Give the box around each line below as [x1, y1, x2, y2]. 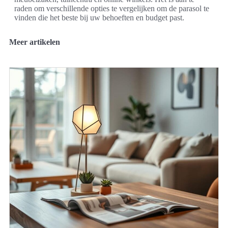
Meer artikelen [9, 38, 60, 46]
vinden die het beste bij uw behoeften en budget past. [14, 13, 184, 22]
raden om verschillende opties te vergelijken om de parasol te [14, 4, 209, 13]
